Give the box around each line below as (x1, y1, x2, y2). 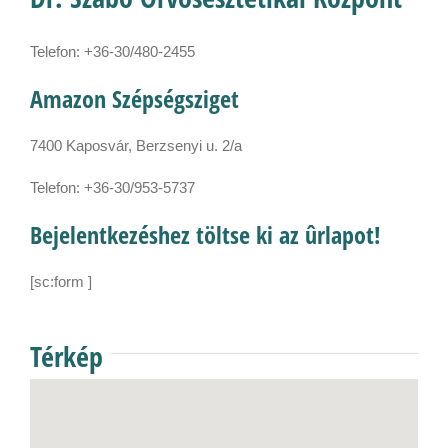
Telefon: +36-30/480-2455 (30, 43, 195, 61)
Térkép (30, 337, 103, 376)
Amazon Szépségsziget (30, 82, 239, 116)
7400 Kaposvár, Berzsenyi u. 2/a (30, 137, 242, 155)
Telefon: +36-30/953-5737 (30, 179, 195, 197)
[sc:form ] (30, 273, 92, 291)
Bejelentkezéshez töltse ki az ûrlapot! (30, 218, 381, 252)
